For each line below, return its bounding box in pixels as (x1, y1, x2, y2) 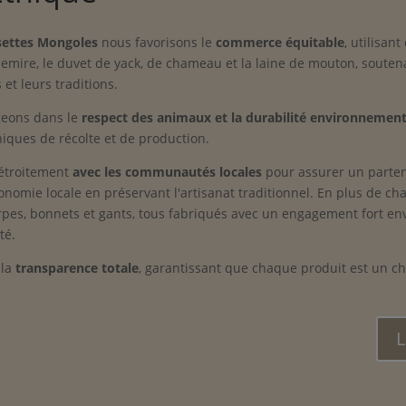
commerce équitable (216, 34, 344, 52)
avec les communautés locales (72, 163, 262, 181)
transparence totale (15, 259, 139, 277)
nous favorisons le (98, 34, 216, 52)
